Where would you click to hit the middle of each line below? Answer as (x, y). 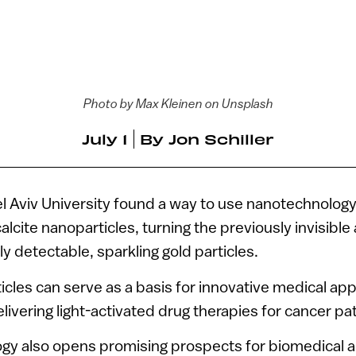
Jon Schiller (221, 139)
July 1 (104, 139)
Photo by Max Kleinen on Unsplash (178, 103)
